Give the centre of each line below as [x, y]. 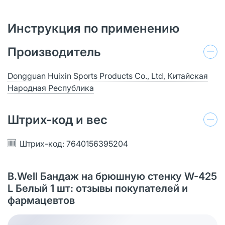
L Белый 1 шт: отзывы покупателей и [98, 188]
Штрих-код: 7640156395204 [74, 143]
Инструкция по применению [93, 28]
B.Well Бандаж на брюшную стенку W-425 [112, 176]
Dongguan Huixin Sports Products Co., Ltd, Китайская [108, 76]
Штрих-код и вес [58, 120]
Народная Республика [51, 88]
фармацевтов [41, 200]
